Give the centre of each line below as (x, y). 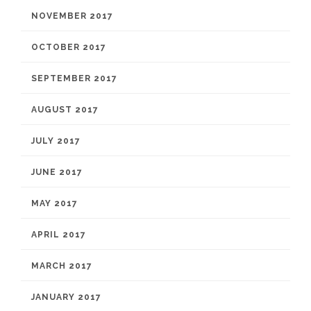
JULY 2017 (56, 141)
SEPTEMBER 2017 (74, 78)
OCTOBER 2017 (69, 47)
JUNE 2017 (57, 172)
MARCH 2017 (62, 266)
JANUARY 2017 (66, 297)
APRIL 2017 (59, 235)
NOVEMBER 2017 (72, 16)
